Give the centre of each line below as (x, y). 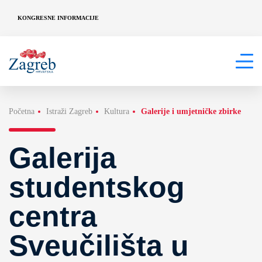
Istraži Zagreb (69, 111)
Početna (22, 111)
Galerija (63, 158)
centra (53, 216)
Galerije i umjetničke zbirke (191, 111)
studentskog (97, 187)
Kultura (117, 111)
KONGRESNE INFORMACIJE (58, 18)
